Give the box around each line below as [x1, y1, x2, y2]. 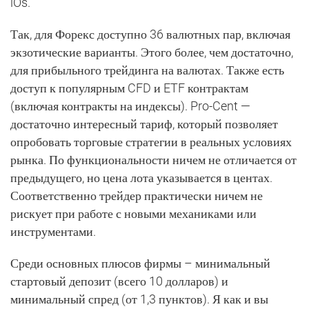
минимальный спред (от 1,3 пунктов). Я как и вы [10, 291, 268, 306]
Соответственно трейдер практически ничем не [10, 188, 263, 203]
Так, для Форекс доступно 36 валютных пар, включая [10, 26, 290, 41]
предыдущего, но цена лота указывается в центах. [10, 170, 272, 185]
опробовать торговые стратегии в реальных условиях [10, 134, 292, 149]
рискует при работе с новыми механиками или [10, 206, 257, 221]
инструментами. [10, 223, 96, 239]
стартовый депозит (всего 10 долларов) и [10, 273, 228, 288]
